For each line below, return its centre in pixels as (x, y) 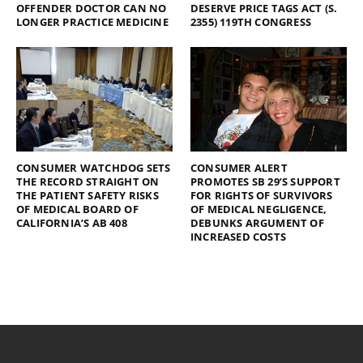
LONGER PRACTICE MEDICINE (92, 22)
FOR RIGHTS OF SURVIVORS (262, 195)
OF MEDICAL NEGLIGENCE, (259, 209)
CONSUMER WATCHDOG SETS (94, 167)
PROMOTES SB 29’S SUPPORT (265, 181)
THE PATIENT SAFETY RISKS (88, 195)
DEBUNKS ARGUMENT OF (257, 222)
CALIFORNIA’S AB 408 (72, 222)
